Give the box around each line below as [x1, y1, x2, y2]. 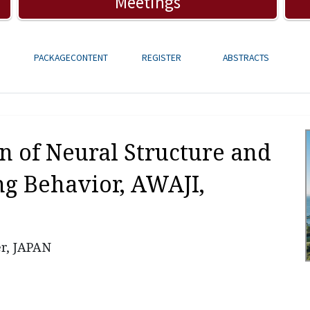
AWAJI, [131, 169, 205, 199]
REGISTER [142, 52, 182, 64]
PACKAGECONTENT [34, 52, 109, 64]
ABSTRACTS [222, 52, 269, 64]
